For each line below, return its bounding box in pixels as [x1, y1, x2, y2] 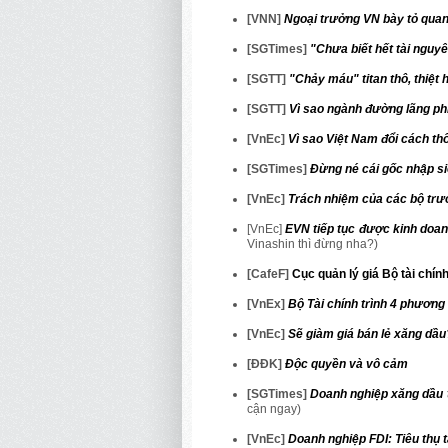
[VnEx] [247, 296, 288, 311]
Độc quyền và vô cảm [285, 356, 408, 371]
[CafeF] [247, 266, 292, 281]
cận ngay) [247, 401, 301, 416]
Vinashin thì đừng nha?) [247, 236, 378, 251]
